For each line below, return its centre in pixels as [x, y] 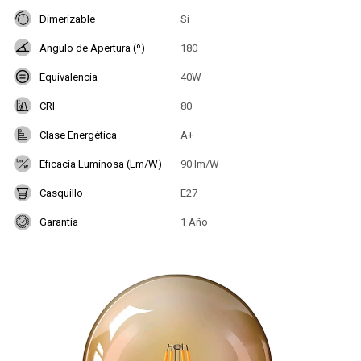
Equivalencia [68, 77]
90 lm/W [200, 164]
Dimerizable [67, 19]
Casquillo [61, 193]
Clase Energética [78, 135]
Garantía [59, 222]
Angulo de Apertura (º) [92, 48]
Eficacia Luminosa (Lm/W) [101, 164]
